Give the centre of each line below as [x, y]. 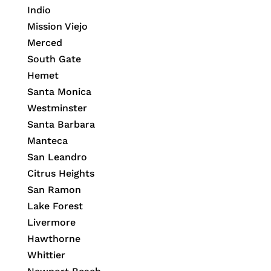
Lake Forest [55, 206]
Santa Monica [59, 92]
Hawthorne [54, 239]
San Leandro [57, 157]
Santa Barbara [61, 125]
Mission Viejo [57, 27]
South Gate [54, 59]
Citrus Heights [60, 174]
